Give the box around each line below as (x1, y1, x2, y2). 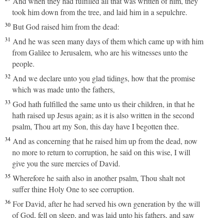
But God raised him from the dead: (13, 21, 119, 32)
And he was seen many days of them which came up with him (13, 36, 203, 46)
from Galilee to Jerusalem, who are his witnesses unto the (12, 47, 188, 57)
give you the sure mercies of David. (12, 158, 120, 168)
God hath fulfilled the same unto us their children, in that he (13, 99, 195, 109)
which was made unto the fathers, (12, 84, 115, 94)
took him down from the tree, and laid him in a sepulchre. (12, 7, 187, 17)
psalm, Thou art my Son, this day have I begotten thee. (12, 121, 179, 131)
